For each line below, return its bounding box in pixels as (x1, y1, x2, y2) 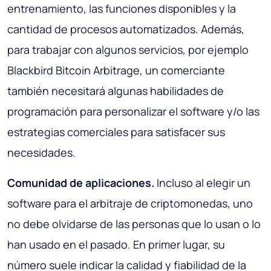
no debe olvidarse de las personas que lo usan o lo (7, 217, 261, 232)
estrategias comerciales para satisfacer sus (7, 125, 225, 140)
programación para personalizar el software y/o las (7, 104, 260, 119)
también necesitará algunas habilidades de (7, 83, 224, 99)
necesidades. (7, 145, 76, 160)
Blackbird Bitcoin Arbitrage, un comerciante (7, 63, 225, 78)
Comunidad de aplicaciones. (7, 175, 154, 191)
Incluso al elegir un (154, 175, 250, 191)
